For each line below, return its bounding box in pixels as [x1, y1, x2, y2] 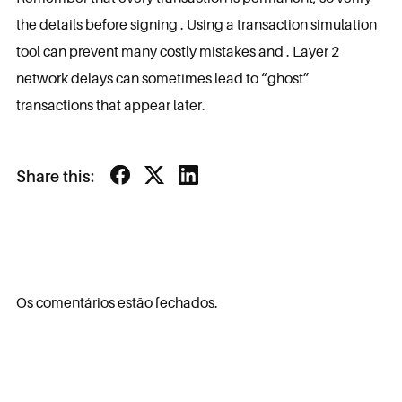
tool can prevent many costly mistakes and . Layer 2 [15, 42, 339, 60]
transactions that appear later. [15, 96, 205, 114]
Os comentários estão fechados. [15, 293, 218, 311]
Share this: [15, 167, 94, 186]
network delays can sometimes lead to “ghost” [15, 69, 310, 87]
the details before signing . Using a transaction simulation [15, 15, 377, 33]
